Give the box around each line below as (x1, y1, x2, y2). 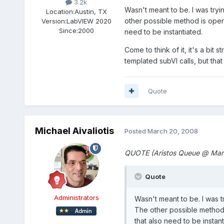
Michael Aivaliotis (34, 125, 114, 136)
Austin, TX (74, 7, 107, 15)
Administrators (53, 193, 99, 201)
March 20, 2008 (147, 127, 198, 135)
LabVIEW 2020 (66, 16, 111, 25)
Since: (58, 26, 78, 34)
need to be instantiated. (124, 27, 202, 36)
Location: (45, 7, 74, 15)
